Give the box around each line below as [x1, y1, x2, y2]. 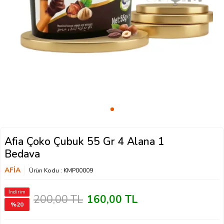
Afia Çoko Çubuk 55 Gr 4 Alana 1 [4, 134, 164, 149]
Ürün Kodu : [29, 166, 63, 174]
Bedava [4, 147, 40, 161]
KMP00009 [63, 166, 93, 174]
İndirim [8, 188, 25, 195]
